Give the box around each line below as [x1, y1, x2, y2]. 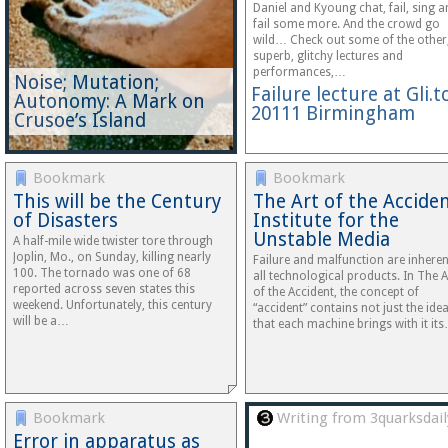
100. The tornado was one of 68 [13, 266, 191, 280]
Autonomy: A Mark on [14, 90, 205, 113]
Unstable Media [253, 228, 390, 251]
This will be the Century [13, 190, 221, 213]
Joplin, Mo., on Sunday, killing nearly [13, 250, 211, 264]
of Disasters [13, 209, 118, 232]
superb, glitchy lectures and [253, 49, 403, 63]
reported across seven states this [13, 282, 195, 296]
